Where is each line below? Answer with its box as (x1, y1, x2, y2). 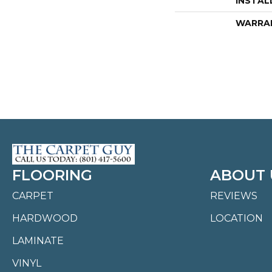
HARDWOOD (12, 212, 78, 224)
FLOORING (12, 166, 92, 184)
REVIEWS (210, 190, 257, 202)
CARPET (12, 190, 53, 202)
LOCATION (210, 212, 263, 224)
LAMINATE (12, 235, 64, 246)
